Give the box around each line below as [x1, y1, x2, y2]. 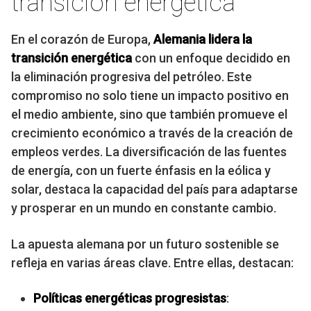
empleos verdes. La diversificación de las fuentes [11, 144, 287, 160]
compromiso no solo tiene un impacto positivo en [11, 88, 289, 103]
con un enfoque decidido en [132, 51, 290, 66]
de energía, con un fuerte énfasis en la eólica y [11, 163, 271, 178]
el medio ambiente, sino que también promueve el [11, 107, 287, 122]
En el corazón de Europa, [11, 32, 153, 47]
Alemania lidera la [153, 32, 252, 47]
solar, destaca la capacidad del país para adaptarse [11, 182, 298, 197]
